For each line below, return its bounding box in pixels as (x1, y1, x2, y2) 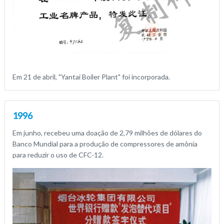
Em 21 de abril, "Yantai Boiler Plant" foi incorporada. (12, 72, 170, 81)
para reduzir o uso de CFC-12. (12, 150, 103, 159)
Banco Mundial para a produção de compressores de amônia (12, 139, 197, 148)
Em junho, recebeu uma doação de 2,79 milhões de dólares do (12, 128, 202, 137)
